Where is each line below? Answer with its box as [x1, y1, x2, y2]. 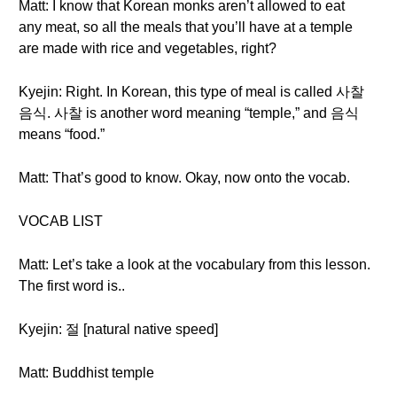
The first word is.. [19, 278, 125, 293]
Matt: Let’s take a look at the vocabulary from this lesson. [19, 257, 370, 272]
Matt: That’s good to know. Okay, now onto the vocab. [19, 170, 350, 185]
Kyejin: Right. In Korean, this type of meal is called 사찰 [19, 84, 364, 99]
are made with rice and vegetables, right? [19, 41, 276, 56]
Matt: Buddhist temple [19, 365, 154, 380]
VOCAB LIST [19, 214, 103, 229]
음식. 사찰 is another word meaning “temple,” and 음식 [19, 105, 359, 121]
